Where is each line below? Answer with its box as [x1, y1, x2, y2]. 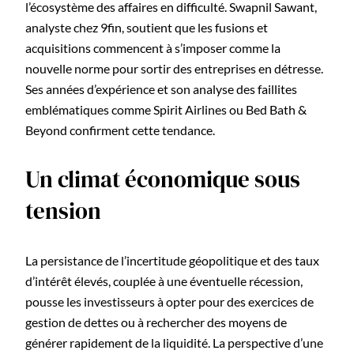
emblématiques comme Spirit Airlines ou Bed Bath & [25, 102, 307, 118]
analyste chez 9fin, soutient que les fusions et [25, 20, 268, 36]
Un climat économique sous [25, 164, 300, 196]
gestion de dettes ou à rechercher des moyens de [25, 314, 287, 330]
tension [25, 195, 101, 228]
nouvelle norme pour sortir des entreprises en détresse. [25, 61, 323, 77]
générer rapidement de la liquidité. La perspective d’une [25, 334, 323, 350]
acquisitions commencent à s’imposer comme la [25, 40, 281, 56]
